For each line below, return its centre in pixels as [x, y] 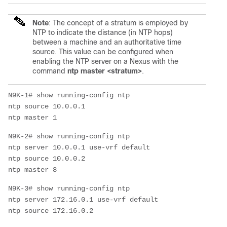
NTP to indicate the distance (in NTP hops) [103, 32]
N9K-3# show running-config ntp [69, 188]
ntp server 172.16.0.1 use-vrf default [83, 199]
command [50, 71]
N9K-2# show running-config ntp [69, 136]
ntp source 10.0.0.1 [47, 106]
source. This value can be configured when [103, 51]
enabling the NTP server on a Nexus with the [105, 61]
